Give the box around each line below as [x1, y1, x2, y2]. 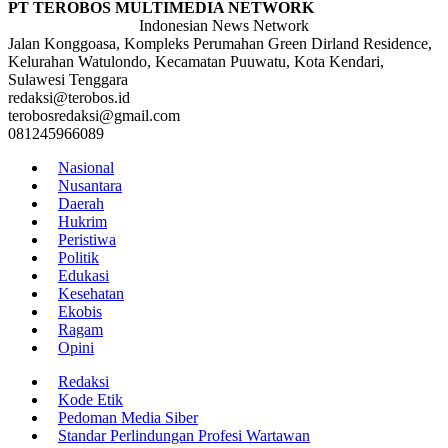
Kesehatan [58, 285, 124, 303]
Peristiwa [58, 231, 116, 249]
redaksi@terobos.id [8, 89, 130, 107]
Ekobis [58, 303, 102, 321]
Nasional [58, 159, 114, 177]
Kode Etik [58, 391, 123, 409]
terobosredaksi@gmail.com [8, 107, 180, 125]
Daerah [58, 195, 104, 213]
